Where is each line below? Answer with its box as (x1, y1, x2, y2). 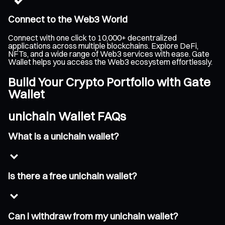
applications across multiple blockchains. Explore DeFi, (8, 41, 198, 51)
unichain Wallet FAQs (8, 108, 126, 124)
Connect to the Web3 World (8, 14, 128, 26)
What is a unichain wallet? (8, 130, 119, 142)
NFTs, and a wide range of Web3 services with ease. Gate (8, 49, 209, 59)
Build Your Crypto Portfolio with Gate (8, 74, 210, 90)
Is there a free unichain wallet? (8, 170, 137, 182)
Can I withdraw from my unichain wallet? (8, 210, 178, 222)
